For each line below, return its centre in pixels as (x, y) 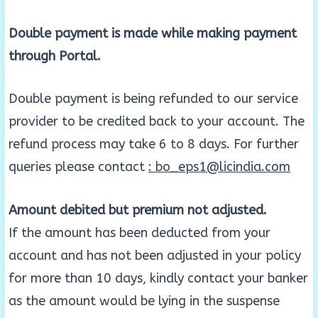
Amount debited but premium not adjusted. (138, 210)
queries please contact (78, 167)
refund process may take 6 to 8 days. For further (154, 144)
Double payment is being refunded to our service (153, 99)
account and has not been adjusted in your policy (155, 256)
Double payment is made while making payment (153, 33)
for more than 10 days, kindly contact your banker (158, 279)
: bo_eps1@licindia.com (219, 167)
